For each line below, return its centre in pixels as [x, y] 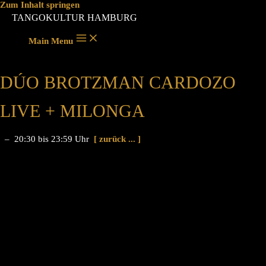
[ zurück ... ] [115, 139]
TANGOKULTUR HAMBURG [75, 18]
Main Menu [51, 41]
